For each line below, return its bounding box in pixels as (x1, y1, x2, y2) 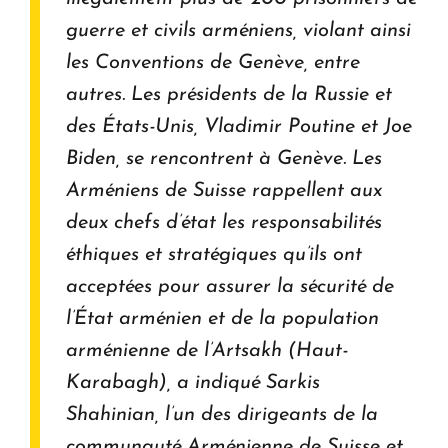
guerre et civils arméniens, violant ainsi (66, 20, 411, 41)
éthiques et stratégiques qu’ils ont (66, 244, 362, 265)
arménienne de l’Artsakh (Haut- (66, 340, 348, 361)
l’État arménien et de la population (66, 308, 379, 329)
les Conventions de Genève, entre (66, 52, 360, 73)
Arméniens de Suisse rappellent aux (66, 180, 382, 201)
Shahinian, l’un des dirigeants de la (66, 404, 378, 425)
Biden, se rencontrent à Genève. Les (66, 148, 382, 169)
